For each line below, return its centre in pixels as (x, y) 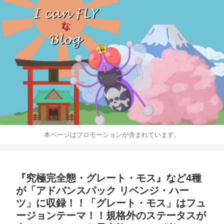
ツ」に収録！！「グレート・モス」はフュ (111, 203)
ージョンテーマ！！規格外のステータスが (111, 216)
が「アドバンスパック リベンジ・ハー (102, 191)
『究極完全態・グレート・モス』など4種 (109, 178)
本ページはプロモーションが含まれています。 (112, 134)
